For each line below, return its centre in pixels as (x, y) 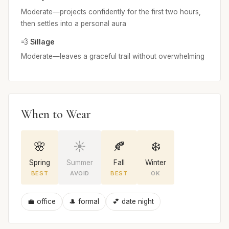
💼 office (42, 202)
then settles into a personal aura (74, 23)
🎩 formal (84, 202)
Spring (40, 163)
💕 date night (133, 202)
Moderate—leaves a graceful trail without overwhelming (113, 56)
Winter (156, 163)
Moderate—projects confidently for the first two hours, (111, 12)
